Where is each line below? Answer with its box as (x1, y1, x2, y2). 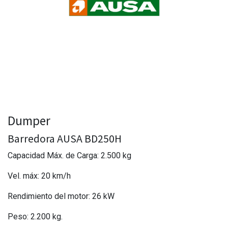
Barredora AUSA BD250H (8, 131, 122, 146)
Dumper (8, 112, 50, 129)
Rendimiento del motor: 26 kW (8, 191, 115, 201)
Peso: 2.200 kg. (8, 211, 63, 221)
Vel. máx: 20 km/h (8, 170, 71, 181)
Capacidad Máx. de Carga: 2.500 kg (8, 150, 131, 160)
